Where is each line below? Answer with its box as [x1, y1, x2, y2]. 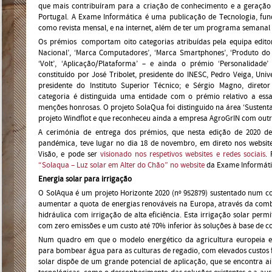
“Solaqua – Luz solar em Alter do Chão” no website [38, 160, 207, 171]
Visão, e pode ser [38, 149, 100, 160]
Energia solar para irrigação [38, 174, 132, 185]
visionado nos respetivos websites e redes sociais [100, 149, 266, 160]
